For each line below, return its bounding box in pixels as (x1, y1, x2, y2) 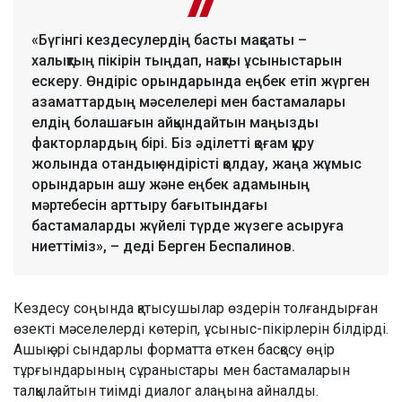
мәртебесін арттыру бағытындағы (31, 197, 267, 214)
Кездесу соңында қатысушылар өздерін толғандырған (13, 300, 378, 318)
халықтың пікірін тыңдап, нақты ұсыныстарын (31, 52, 342, 70)
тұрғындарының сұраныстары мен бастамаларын (13, 362, 350, 380)
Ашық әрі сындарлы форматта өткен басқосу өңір (13, 341, 335, 359)
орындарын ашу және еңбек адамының (31, 176, 310, 194)
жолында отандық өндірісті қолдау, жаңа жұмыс (31, 155, 362, 173)
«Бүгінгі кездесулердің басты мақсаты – (31, 31, 307, 49)
